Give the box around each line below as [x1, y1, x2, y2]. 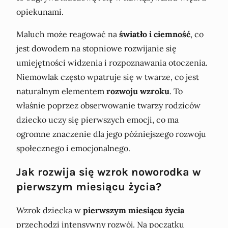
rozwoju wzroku [106, 86, 169, 97]
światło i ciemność [119, 29, 190, 40]
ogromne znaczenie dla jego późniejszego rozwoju [16, 129, 206, 139]
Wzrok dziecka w [16, 205, 83, 216]
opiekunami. [16, 7, 64, 17]
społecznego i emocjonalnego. [16, 143, 130, 154]
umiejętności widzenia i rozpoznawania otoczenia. [16, 58, 208, 68]
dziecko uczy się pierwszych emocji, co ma [16, 115, 179, 125]
